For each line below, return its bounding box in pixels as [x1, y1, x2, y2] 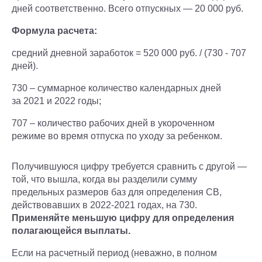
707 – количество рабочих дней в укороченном [12, 118, 215, 128]
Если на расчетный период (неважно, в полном [12, 248, 217, 258]
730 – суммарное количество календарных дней [12, 83, 221, 93]
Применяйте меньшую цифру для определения [12, 213, 234, 223]
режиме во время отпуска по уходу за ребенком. [12, 131, 222, 141]
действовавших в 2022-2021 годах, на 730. [12, 200, 197, 210]
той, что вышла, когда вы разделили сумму [12, 174, 197, 184]
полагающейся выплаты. [12, 226, 130, 236]
